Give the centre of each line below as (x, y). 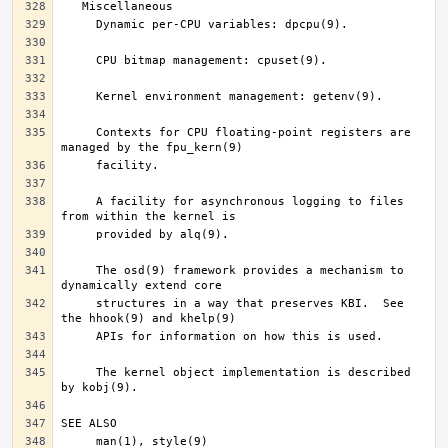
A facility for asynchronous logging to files (78, 201)
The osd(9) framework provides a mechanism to (78, 270)
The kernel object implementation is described (78, 372)
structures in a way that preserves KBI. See (78, 303)
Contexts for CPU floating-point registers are (78, 132)
